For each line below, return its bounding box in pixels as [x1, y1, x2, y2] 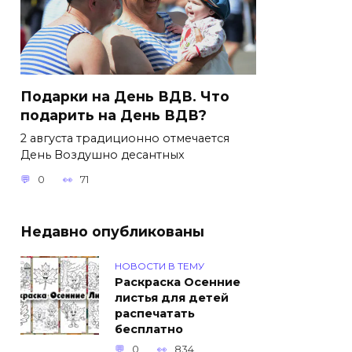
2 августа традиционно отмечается [20, 130, 229, 145]
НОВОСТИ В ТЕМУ [115, 259, 204, 272]
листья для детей [115, 291, 229, 306]
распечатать [115, 306, 195, 321]
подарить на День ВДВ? [20, 106, 207, 123]
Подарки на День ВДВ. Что [20, 87, 229, 104]
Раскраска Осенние [115, 275, 240, 290]
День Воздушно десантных [20, 147, 185, 162]
